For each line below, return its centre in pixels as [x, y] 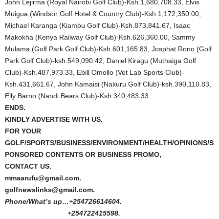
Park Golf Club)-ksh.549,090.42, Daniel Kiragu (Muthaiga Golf [100, 61]
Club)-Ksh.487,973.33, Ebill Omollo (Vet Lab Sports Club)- [95, 73]
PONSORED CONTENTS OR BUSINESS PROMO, [83, 155]
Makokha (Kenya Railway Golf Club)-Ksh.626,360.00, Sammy [100, 37]
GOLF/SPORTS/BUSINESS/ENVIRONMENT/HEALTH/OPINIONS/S [109, 143]
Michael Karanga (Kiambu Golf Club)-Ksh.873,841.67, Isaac [98, 26]
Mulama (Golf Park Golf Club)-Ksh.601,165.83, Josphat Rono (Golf [108, 49]
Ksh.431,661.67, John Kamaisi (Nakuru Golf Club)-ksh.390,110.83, [108, 84]
